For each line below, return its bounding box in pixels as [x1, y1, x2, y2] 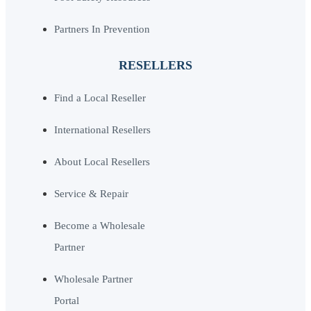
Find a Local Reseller [54, 92, 146, 103]
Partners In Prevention [54, 23, 150, 35]
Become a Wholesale [54, 219, 145, 231]
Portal [54, 294, 79, 306]
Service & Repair [54, 187, 128, 199]
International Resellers [54, 124, 151, 135]
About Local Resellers [54, 155, 150, 167]
